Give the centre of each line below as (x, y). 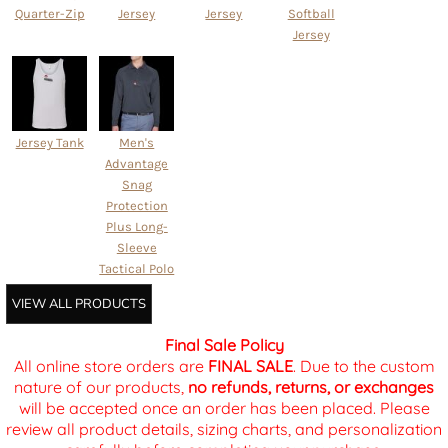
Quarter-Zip (49, 14)
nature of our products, (101, 387)
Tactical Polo (137, 269)
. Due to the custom (363, 366)
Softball (311, 14)
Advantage (137, 164)
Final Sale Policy (224, 345)
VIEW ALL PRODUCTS (79, 304)
